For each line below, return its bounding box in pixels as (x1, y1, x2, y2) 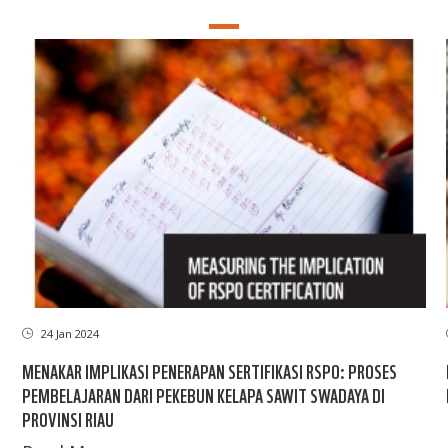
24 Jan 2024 (38, 325, 100, 341)
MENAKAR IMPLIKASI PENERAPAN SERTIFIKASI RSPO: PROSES (22, 357, 398, 383)
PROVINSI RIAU (22, 405, 115, 431)
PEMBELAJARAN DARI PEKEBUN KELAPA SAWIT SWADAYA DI (22, 381, 386, 407)
